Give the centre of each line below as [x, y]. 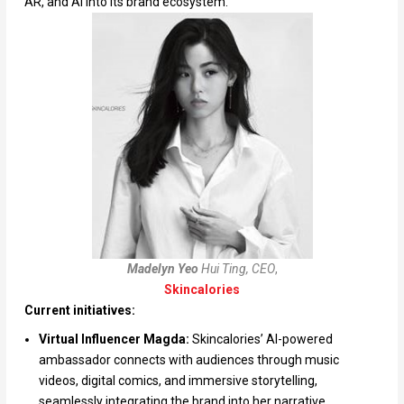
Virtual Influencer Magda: [114, 340]
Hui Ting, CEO [236, 268]
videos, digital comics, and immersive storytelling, [178, 381]
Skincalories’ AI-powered [261, 340]
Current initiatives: [79, 310]
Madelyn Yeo [162, 268]
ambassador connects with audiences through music [188, 360]
